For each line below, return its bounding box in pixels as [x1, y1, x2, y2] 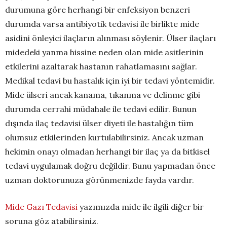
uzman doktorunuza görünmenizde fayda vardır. [5, 174, 194, 185]
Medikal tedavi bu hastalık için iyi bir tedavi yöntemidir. [5, 75, 215, 86]
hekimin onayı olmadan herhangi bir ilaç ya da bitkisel [5, 146, 210, 157]
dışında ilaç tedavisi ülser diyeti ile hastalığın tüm [5, 118, 194, 128]
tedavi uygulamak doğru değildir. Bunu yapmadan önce [5, 160, 215, 171]
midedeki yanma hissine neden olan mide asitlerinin [5, 47, 204, 57]
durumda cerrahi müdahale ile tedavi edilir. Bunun [5, 103, 197, 114]
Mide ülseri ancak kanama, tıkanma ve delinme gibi [5, 89, 200, 100]
